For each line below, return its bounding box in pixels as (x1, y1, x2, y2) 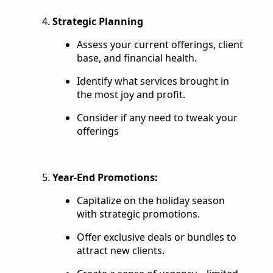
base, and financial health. (77, 51, 197, 65)
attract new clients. (77, 244, 165, 258)
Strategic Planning (52, 15, 143, 29)
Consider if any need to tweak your (77, 111, 238, 125)
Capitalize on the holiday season (77, 194, 225, 208)
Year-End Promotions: (52, 171, 158, 185)
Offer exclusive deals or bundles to (77, 230, 236, 244)
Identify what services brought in (77, 74, 229, 88)
